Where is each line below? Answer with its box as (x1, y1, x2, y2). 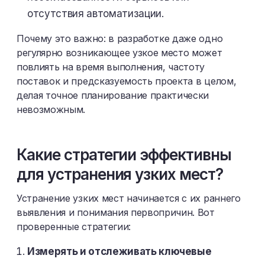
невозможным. (17, 104, 86, 115)
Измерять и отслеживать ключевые (27, 245, 212, 257)
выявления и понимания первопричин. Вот (17, 206, 215, 218)
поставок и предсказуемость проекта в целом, (17, 75, 237, 87)
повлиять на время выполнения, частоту (17, 61, 205, 73)
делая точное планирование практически (17, 89, 209, 101)
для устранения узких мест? (17, 165, 223, 183)
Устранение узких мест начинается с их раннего (17, 192, 241, 204)
